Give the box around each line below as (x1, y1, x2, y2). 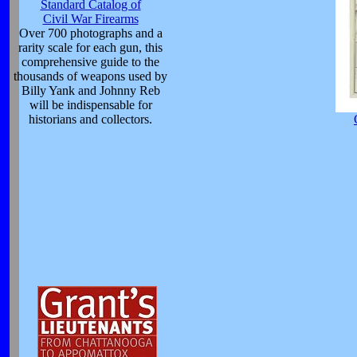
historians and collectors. (29, 112, 152, 126)
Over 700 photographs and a (18, 25, 163, 40)
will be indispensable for (29, 97, 152, 112)
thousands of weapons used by (14, 69, 167, 83)
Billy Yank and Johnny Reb (21, 83, 160, 97)
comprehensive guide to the (22, 54, 159, 69)
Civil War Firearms (42, 11, 139, 25)
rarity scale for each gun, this (18, 40, 163, 54)
